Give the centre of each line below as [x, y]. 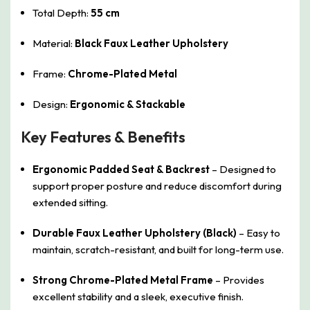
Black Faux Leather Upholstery [152, 44]
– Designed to [243, 170]
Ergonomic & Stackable [128, 104]
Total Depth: [62, 13]
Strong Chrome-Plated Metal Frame [123, 280]
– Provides [239, 280]
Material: [54, 44]
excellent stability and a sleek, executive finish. [138, 297]
